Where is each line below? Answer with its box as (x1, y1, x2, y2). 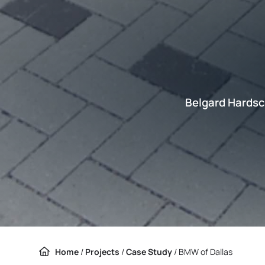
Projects (85, 245, 119, 257)
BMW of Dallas (179, 245, 232, 257)
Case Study (126, 245, 172, 257)
